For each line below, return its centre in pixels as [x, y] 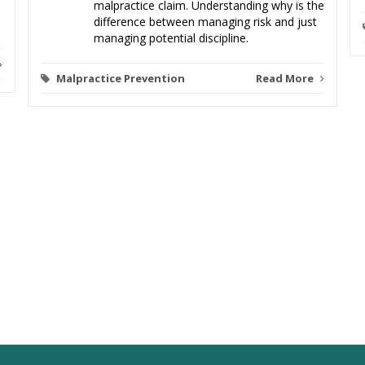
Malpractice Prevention [121, 79]
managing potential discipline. [171, 38]
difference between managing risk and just [205, 22]
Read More [286, 79]
